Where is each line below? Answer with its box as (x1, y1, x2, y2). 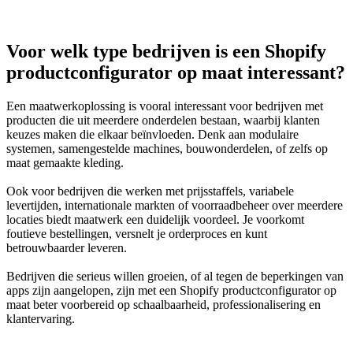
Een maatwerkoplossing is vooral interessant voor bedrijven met (6, 99, 323, 113)
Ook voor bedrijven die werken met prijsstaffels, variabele (6, 184, 294, 199)
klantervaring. (6, 312, 75, 326)
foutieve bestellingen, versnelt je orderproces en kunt (6, 227, 267, 241)
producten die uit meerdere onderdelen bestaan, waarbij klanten (6, 113, 320, 128)
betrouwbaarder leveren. (6, 241, 127, 255)
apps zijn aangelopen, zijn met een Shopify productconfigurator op (6, 284, 336, 298)
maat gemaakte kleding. (6, 156, 124, 170)
